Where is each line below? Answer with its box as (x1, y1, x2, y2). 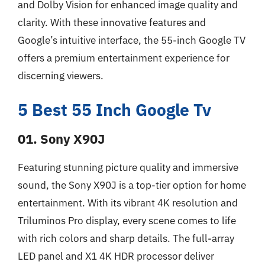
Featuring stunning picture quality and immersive (18, 160, 238, 174)
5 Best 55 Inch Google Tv (18, 98, 211, 121)
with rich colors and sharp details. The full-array (18, 231, 234, 245)
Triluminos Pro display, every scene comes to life (18, 214, 236, 227)
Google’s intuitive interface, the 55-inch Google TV (18, 34, 245, 47)
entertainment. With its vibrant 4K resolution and (18, 196, 238, 209)
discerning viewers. (18, 69, 104, 82)
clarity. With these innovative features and (18, 16, 206, 29)
